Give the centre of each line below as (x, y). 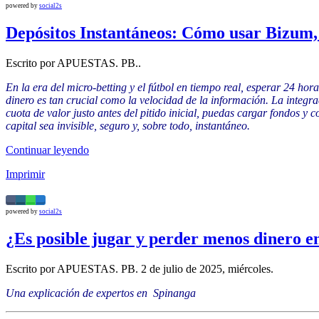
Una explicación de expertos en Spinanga (101, 293)
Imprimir (25, 174)
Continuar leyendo (47, 150)
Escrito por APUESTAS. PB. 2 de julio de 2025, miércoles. (140, 268)
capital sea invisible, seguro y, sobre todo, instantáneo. (128, 126)
